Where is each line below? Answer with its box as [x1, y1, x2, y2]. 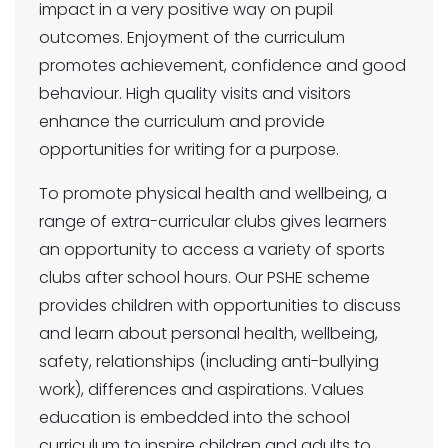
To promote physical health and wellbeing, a [39, 182, 387, 206]
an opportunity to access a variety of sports [39, 238, 385, 262]
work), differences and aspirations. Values [39, 378, 364, 402]
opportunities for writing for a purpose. [39, 138, 339, 162]
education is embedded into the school [39, 406, 350, 430]
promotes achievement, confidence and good [39, 54, 406, 78]
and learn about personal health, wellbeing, [39, 322, 378, 346]
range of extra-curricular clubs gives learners [39, 210, 387, 234]
